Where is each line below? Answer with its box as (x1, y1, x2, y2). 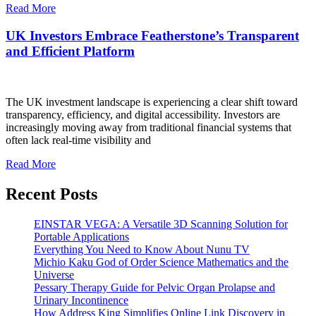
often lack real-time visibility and (6, 134, 151, 147)
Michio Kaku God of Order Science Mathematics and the (34, 256, 288, 269)
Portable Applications (34, 231, 129, 243)
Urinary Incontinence (34, 294, 128, 307)
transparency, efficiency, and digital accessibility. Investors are (6, 109, 280, 121)
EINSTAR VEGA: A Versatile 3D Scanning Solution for (34, 218, 288, 231)
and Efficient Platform (6, 43, 135, 59)
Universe (34, 269, 74, 281)
